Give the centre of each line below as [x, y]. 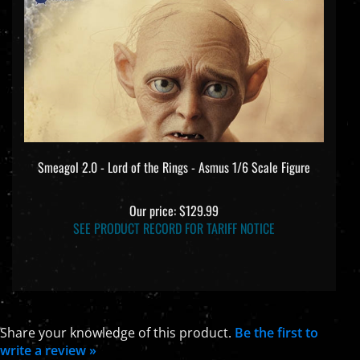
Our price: [153, 197]
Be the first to [276, 319]
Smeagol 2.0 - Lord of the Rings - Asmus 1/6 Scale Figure [174, 154]
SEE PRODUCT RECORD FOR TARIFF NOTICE [174, 215]
